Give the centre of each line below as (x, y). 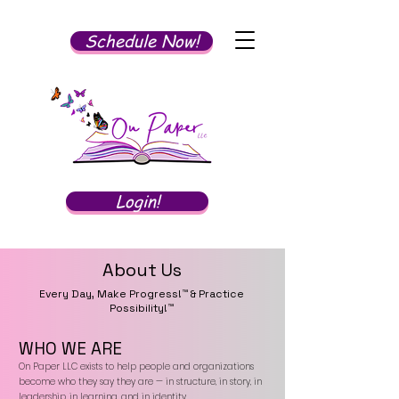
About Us (142, 270)
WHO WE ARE (70, 349)
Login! (137, 201)
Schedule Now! (142, 41)
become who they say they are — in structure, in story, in (140, 382)
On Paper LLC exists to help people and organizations (136, 366)
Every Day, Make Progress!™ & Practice (142, 294)
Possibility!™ (142, 308)
